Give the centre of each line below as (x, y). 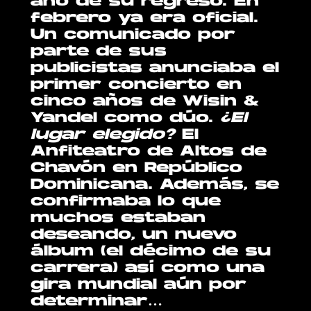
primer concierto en (136, 86)
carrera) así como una (148, 269)
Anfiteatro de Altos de (149, 152)
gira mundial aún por (139, 286)
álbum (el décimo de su (151, 252)
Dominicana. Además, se (155, 186)
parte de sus (99, 52)
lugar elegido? (103, 136)
